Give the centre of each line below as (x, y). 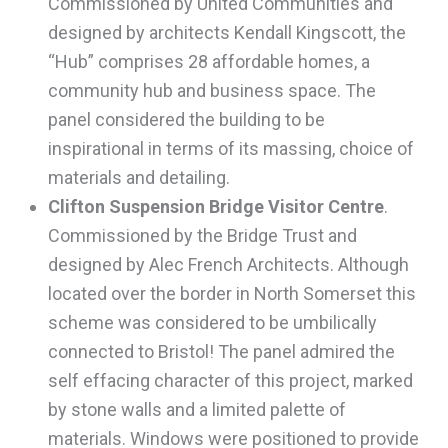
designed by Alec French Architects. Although (228, 264)
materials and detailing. (138, 177)
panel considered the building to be (186, 119)
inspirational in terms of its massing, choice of (230, 148)
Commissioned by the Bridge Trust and (202, 235)
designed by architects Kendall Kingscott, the (226, 32)
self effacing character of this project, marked (230, 380)
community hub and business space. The (211, 90)
